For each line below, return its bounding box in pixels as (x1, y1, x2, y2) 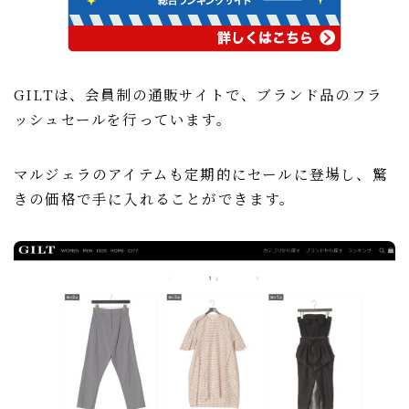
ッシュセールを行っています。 (14, 108, 232, 129)
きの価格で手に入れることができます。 (14, 187, 296, 208)
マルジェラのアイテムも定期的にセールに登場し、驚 (14, 163, 388, 184)
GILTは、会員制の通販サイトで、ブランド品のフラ (14, 83, 383, 104)
